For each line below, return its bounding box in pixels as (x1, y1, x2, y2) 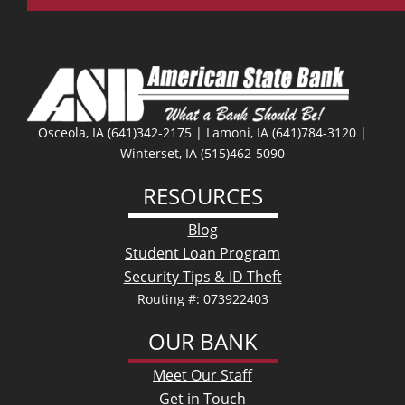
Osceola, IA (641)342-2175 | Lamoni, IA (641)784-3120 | (38, 123, 367, 141)
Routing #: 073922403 (137, 289, 268, 307)
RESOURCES (142, 180, 263, 211)
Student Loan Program (125, 242, 280, 263)
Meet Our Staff (153, 364, 252, 385)
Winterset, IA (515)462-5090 (120, 144, 285, 162)
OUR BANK (147, 325, 258, 356)
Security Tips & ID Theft (123, 266, 282, 287)
